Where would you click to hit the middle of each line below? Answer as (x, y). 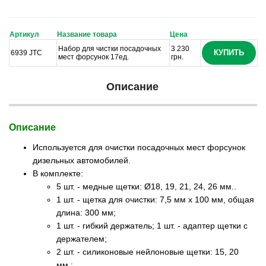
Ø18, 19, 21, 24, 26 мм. (189, 186)
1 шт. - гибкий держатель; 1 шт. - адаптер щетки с (152, 225)
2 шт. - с (72, 251)
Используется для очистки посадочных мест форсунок (139, 147)
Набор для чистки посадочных (110, 48)
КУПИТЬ (229, 52)
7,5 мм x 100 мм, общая (207, 199)
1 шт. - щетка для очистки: (108, 199)
